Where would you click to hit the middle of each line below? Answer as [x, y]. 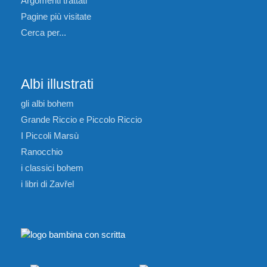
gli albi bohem [47, 104]
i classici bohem [52, 168]
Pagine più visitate [56, 17]
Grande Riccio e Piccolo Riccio [81, 120]
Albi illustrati [57, 85]
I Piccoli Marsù [50, 136]
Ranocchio [42, 152]
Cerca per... [44, 33]
